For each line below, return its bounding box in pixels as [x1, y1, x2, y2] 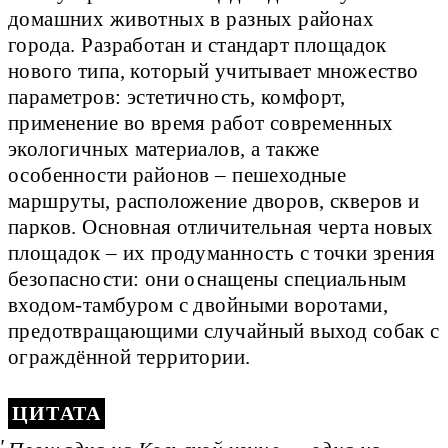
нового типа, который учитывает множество [8, 59, 419, 82]
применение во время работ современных [8, 111, 394, 134]
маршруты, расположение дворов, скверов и [8, 189, 420, 212]
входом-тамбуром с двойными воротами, [8, 293, 388, 316]
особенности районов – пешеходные [8, 163, 347, 186]
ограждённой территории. [8, 345, 262, 368]
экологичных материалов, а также [8, 137, 320, 160]
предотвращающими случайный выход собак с [8, 319, 440, 342]
